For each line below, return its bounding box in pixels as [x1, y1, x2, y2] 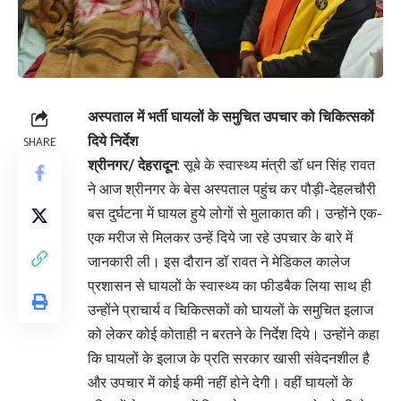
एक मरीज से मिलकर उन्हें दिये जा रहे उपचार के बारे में [88, 228, 353, 247]
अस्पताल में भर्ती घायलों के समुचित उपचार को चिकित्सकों [88, 107, 374, 126]
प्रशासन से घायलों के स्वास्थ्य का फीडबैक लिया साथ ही [88, 277, 371, 295]
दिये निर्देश [88, 132, 138, 150]
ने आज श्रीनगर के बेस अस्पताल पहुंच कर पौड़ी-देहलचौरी [88, 180, 376, 199]
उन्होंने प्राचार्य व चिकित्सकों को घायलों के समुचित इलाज [88, 301, 373, 320]
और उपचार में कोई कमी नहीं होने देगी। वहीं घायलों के [88, 373, 353, 392]
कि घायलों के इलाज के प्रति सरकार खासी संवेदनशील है [88, 349, 370, 368]
